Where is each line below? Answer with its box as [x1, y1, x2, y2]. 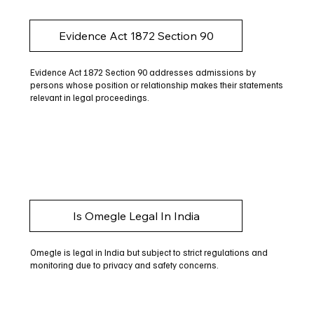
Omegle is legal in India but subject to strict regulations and [29, 247, 268, 259]
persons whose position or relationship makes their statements [29, 78, 283, 90]
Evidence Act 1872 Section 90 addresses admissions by [29, 66, 256, 78]
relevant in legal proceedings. [29, 91, 149, 103]
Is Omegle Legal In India [72, 209, 200, 224]
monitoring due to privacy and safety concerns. [29, 259, 219, 271]
